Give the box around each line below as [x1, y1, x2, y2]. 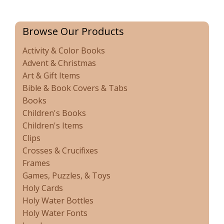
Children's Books [22, 107, 86, 119]
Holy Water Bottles [22, 195, 93, 206]
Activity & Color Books [22, 45, 105, 56]
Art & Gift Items [22, 70, 80, 81]
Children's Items [22, 120, 83, 131]
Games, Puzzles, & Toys [22, 170, 110, 181]
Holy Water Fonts [22, 207, 87, 219]
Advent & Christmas [22, 57, 96, 69]
